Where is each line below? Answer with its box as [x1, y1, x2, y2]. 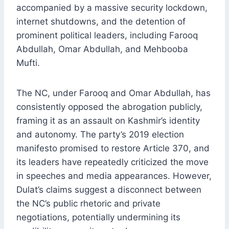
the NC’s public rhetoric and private [16, 198, 161, 209]
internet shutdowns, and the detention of [16, 16, 186, 27]
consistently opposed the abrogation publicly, [16, 102, 202, 112]
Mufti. [16, 58, 40, 68]
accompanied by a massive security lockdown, [16, 3, 208, 13]
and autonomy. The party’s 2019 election [16, 129, 184, 140]
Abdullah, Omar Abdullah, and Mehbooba [16, 44, 188, 55]
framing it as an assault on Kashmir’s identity [16, 116, 200, 126]
